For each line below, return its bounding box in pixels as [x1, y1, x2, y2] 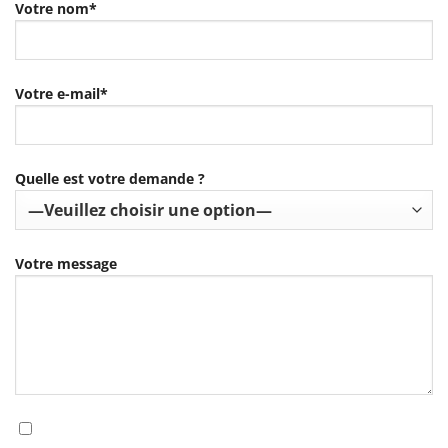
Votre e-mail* [15, 84, 108, 104]
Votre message [15, 253, 117, 273]
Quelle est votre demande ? [15, 168, 205, 188]
